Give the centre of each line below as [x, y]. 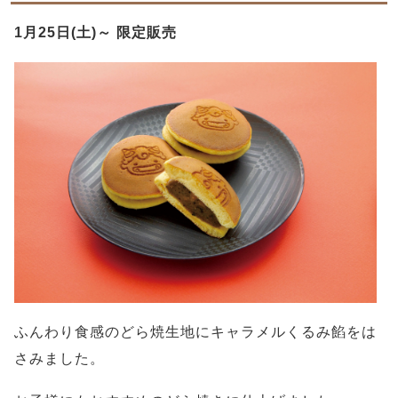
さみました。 [60, 359]
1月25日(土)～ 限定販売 [96, 32]
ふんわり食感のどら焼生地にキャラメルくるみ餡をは [195, 332]
